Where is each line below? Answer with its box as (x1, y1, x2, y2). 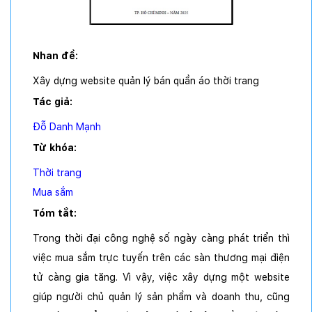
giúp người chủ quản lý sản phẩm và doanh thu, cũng (33, 291, 290, 303)
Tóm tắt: (33, 208, 79, 219)
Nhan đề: (33, 50, 81, 62)
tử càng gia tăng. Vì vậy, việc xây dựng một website (33, 272, 290, 283)
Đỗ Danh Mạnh (33, 121, 101, 133)
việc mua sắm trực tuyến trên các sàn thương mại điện (33, 252, 290, 264)
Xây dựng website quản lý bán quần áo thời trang (33, 75, 259, 87)
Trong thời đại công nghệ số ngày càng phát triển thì (33, 233, 290, 244)
